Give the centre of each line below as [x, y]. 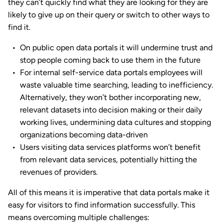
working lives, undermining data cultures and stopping [115, 122]
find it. [19, 27]
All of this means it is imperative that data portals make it [109, 193]
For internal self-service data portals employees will [111, 73]
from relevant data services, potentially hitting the [109, 160]
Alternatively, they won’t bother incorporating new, [111, 98]
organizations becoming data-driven [84, 135]
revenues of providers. [59, 172]
